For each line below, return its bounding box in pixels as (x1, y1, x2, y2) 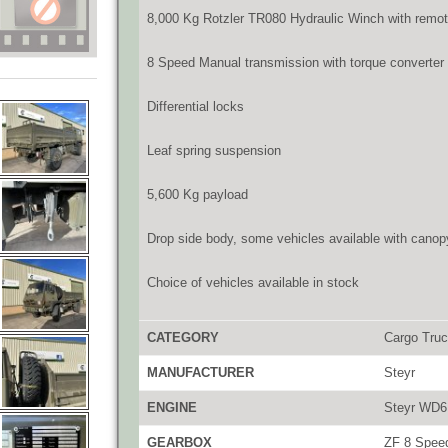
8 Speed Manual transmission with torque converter (147, 55, 444, 70)
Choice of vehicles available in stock (147, 275, 359, 290)
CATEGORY (147, 330, 219, 345)
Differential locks (147, 99, 244, 114)
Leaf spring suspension (147, 143, 281, 158)
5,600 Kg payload (147, 187, 248, 202)
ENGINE (147, 400, 197, 415)
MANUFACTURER (147, 365, 254, 380)
